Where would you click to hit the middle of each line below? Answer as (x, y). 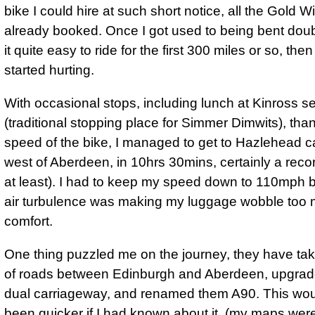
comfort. (28, 221)
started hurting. (49, 70)
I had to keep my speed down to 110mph (182, 182)
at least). (32, 182)
